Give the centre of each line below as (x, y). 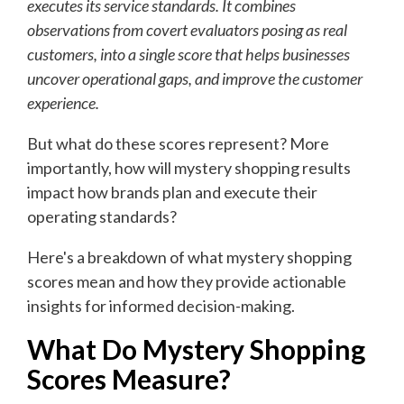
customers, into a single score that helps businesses (188, 55)
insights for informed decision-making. (161, 306)
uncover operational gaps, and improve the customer (195, 79)
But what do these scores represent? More (178, 144)
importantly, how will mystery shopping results (189, 168)
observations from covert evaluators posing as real (187, 30)
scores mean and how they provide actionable (187, 282)
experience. (63, 103)
